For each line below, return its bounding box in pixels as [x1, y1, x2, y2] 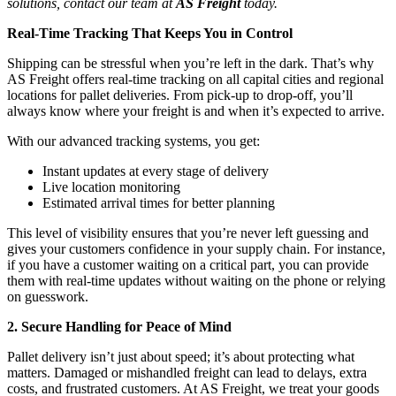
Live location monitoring [42, 179, 180, 194]
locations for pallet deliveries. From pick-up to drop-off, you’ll [7, 87, 353, 103]
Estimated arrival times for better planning [42, 194, 275, 210]
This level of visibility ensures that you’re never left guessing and [7, 225, 369, 240]
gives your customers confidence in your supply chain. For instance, [7, 240, 385, 256]
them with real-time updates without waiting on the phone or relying [7, 272, 385, 288]
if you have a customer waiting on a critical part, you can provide [7, 256, 369, 272]
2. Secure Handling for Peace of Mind [7, 318, 232, 334]
